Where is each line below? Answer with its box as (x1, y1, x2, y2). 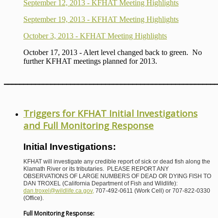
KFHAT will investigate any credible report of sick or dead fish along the (23, 158, 210, 165)
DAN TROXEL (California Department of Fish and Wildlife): (23, 180, 178, 187)
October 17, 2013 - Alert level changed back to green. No (23, 48, 202, 56)
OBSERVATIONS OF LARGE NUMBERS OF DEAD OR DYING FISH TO (23, 173, 211, 180)
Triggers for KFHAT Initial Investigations (23, 107, 198, 119)
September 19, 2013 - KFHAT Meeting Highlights (23, 15, 179, 23)
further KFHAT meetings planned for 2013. (23, 57, 157, 65)
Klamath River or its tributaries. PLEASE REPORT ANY (23, 165, 169, 173)
